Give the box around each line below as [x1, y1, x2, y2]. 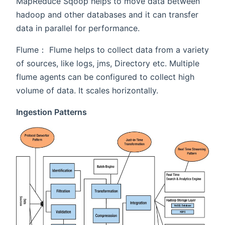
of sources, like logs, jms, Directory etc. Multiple [16, 58, 199, 69]
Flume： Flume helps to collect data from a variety [16, 45, 209, 55]
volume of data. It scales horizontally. [16, 85, 158, 96]
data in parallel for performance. [16, 23, 140, 34]
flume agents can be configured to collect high [16, 72, 194, 82]
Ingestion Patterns [16, 107, 87, 118]
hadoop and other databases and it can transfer [16, 10, 198, 20]
